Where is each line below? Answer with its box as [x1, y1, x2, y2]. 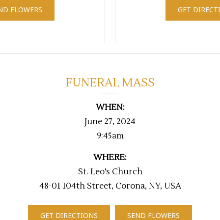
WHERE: [93, 152, 127, 164]
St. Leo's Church [78, 166, 142, 178]
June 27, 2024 [84, 116, 136, 128]
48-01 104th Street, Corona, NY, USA [39, 181, 181, 192]
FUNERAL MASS [65, 76, 155, 91]
